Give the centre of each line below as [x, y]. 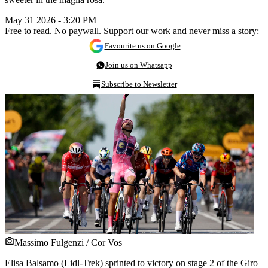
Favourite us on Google [142, 45]
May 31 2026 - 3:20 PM [51, 20]
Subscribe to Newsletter [139, 84]
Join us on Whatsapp [139, 65]
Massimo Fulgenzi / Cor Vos [68, 242]
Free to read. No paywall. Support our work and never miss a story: [132, 31]
